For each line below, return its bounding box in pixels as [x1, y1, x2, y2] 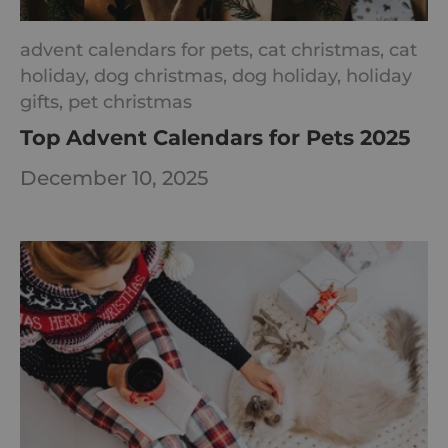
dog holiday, [232, 65, 346, 87]
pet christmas [68, 91, 192, 113]
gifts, [20, 91, 68, 113]
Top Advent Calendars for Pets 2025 [20, 125, 411, 151]
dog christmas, [94, 65, 232, 87]
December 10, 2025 [20, 165, 208, 190]
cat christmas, [258, 39, 389, 61]
